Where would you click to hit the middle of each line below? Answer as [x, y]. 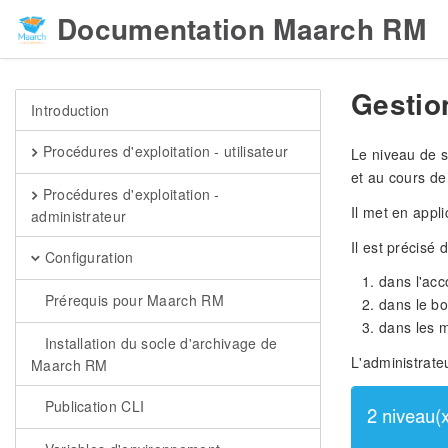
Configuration [87, 257]
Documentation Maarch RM [241, 28]
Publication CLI [92, 406]
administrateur [79, 216]
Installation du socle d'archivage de [159, 343]
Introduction [70, 110]
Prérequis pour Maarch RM [132, 300]
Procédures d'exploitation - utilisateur [163, 151]
